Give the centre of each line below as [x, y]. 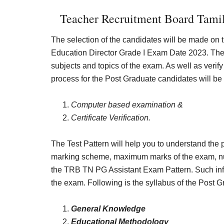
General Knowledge [108, 209]
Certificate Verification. [111, 118]
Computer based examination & [127, 105]
